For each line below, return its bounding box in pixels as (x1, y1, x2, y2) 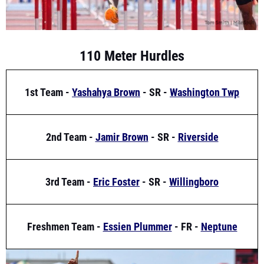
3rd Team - (45, 151, 93, 164)
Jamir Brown (95, 107, 148, 120)
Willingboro (169, 151, 219, 164)
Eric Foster (93, 151, 140, 164)
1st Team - (25, 62, 72, 75)
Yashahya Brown (72, 62, 140, 75)
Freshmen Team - (27, 196, 103, 209)
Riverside (177, 107, 219, 120)
